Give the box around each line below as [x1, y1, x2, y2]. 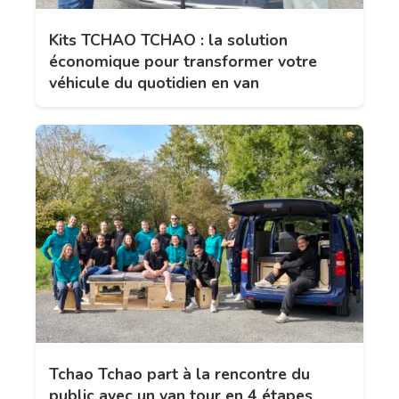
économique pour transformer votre [49, 50, 317, 72]
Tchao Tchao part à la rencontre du [49, 363, 310, 386]
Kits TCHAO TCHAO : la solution [49, 28, 288, 51]
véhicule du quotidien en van [49, 71, 259, 94]
